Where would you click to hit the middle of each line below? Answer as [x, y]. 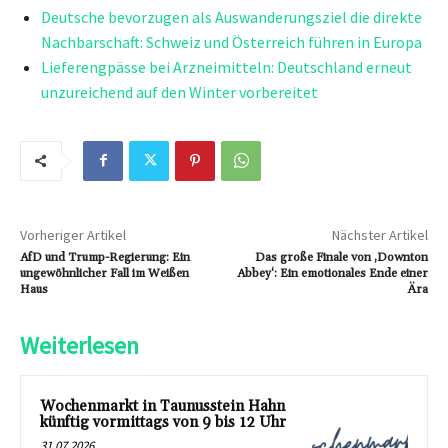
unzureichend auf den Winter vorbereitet [179, 91]
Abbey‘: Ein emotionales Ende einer [332, 273]
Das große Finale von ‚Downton [341, 257]
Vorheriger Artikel [73, 234]
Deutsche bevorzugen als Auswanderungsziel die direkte [231, 16]
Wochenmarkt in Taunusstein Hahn [162, 406]
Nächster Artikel [379, 234]
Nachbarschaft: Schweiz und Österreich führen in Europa [231, 41]
